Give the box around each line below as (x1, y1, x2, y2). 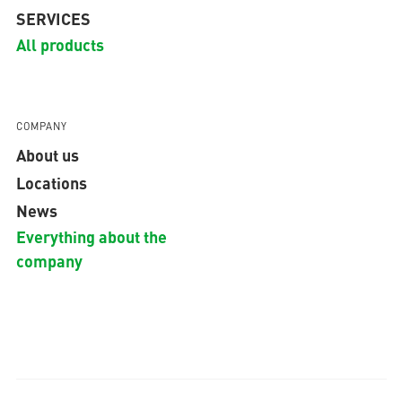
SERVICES (15, 6, 91, 31)
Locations (15, 170, 87, 195)
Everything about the (15, 224, 167, 249)
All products (15, 32, 104, 57)
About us (15, 143, 79, 167)
